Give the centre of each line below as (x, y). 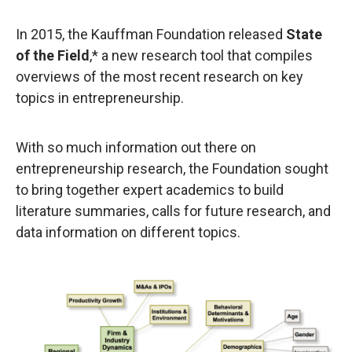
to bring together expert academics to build (150, 190)
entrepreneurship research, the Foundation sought (172, 169)
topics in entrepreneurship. (100, 98)
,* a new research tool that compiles (201, 55)
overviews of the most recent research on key (159, 77)
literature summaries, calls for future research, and (173, 211)
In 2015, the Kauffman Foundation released (149, 34)
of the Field (53, 55)
